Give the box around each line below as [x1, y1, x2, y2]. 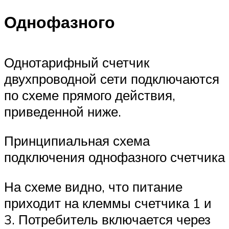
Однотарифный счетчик [4, 54, 149, 71]
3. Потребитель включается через [4, 211, 211, 227]
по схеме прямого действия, [4, 86, 175, 103]
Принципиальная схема [4, 132, 150, 149]
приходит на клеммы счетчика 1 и [4, 194, 212, 211]
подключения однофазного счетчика [4, 149, 225, 166]
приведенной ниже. [4, 103, 121, 120]
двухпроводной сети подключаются [4, 70, 219, 87]
